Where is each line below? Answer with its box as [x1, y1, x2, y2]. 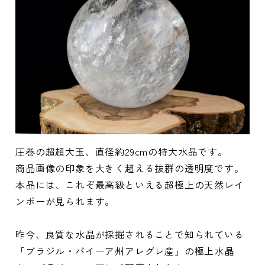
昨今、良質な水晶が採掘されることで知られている [15, 227, 244, 242]
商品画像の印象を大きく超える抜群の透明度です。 [15, 161, 244, 176]
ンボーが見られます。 [15, 194, 115, 209]
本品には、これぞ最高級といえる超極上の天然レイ [15, 177, 244, 192]
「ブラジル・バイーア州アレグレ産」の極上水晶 [15, 244, 234, 258]
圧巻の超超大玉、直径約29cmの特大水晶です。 [15, 144, 228, 159]
